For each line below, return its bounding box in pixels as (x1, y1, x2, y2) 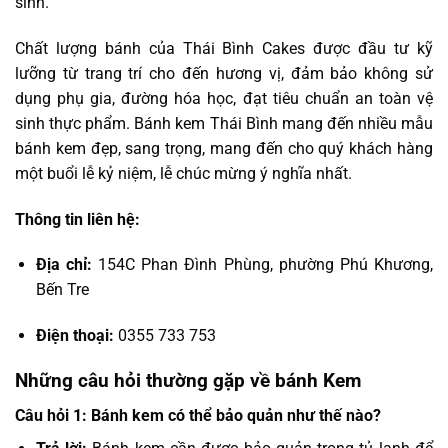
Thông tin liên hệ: (15, 209, 144, 229)
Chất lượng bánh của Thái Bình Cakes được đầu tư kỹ (15, 38, 433, 58)
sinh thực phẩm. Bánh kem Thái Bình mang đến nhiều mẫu (15, 113, 433, 133)
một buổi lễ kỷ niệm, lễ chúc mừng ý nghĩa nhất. (15, 163, 352, 183)
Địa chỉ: (35, 255, 92, 275)
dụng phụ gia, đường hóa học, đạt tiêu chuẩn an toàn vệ (15, 88, 433, 108)
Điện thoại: (35, 326, 118, 346)
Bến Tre (35, 280, 89, 300)
